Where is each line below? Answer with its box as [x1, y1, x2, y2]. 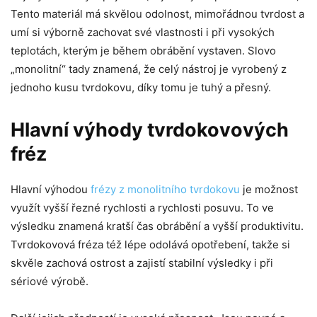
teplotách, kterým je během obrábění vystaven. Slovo [11, 43, 276, 57]
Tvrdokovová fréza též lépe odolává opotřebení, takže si [11, 237, 290, 251]
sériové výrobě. [11, 274, 88, 288]
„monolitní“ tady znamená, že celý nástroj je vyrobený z [11, 62, 287, 76]
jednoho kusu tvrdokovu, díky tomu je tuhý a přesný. [11, 80, 271, 94]
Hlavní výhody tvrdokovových [11, 117, 289, 142]
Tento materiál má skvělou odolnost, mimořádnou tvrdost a [11, 6, 304, 21]
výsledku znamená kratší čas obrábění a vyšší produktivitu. [11, 219, 304, 233]
